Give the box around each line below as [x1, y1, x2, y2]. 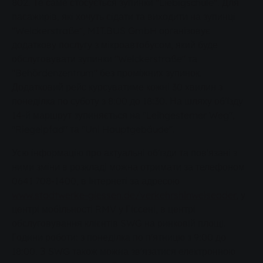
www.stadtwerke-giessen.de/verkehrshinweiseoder [12, 189, 236, 201]
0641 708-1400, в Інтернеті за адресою [12, 175, 180, 187]
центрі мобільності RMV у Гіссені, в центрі [12, 203, 195, 215]
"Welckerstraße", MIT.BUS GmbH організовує [12, 25, 210, 37]
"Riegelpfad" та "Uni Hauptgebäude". [12, 123, 175, 136]
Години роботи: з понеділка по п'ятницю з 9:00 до [12, 231, 226, 244]
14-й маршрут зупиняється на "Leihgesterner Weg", [12, 109, 235, 122]
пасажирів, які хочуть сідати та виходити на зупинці [12, 11, 235, 23]
